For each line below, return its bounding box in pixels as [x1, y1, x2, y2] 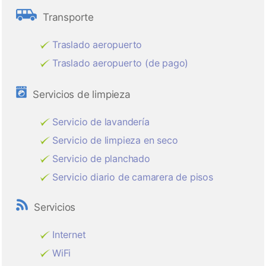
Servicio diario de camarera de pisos [52, 171, 213, 183]
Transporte [43, 11, 94, 24]
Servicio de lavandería [52, 116, 150, 128]
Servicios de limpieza [33, 88, 131, 101]
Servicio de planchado [52, 153, 150, 165]
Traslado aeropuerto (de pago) [52, 57, 189, 69]
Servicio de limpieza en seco [52, 134, 178, 147]
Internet [52, 229, 86, 241]
